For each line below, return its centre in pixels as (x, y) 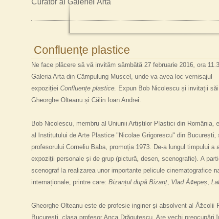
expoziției (46, 88)
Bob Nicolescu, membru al (70, 123)
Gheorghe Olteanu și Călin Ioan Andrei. (86, 100)
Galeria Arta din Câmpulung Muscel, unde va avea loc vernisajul (122, 77)
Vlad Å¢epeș (189, 182)
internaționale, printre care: (70, 182)
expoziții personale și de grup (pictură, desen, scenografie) (114, 159)
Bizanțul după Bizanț (138, 182)
